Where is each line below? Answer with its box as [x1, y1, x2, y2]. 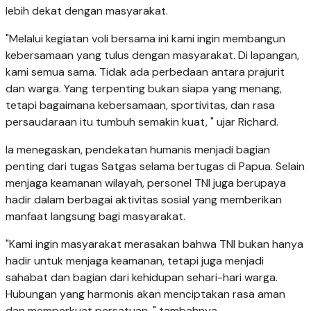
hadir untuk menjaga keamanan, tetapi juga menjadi [6, 253, 264, 268]
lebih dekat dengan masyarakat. [6, 3, 168, 18]
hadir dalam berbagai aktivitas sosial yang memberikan [6, 192, 282, 207]
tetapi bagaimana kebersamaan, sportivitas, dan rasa [6, 97, 275, 112]
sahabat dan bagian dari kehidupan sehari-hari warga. [6, 269, 278, 285]
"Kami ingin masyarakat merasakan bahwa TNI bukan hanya [6, 236, 303, 251]
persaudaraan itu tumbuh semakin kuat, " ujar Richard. [6, 114, 278, 129]
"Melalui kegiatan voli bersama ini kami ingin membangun [6, 31, 285, 46]
